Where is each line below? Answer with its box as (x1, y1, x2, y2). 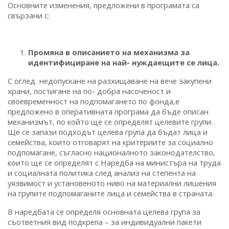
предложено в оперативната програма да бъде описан (8, 106, 209, 117)
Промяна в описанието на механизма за (28, 47, 190, 57)
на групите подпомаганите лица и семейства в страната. (8, 188, 216, 198)
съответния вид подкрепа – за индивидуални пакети (8, 216, 201, 227)
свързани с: (8, 10, 50, 20)
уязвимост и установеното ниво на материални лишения (8, 177, 216, 188)
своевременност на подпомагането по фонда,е (8, 96, 179, 106)
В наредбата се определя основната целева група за (8, 206, 200, 217)
